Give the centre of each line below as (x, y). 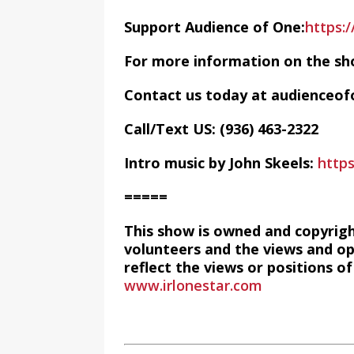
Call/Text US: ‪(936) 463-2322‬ (221, 129)
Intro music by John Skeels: (221, 163)
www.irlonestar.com (193, 285)
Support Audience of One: (215, 27)
